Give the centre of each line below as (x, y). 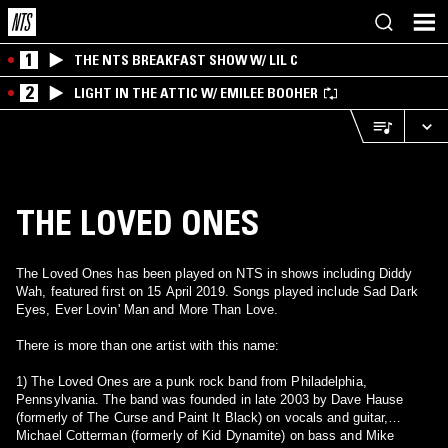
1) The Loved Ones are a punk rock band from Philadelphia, (191, 381)
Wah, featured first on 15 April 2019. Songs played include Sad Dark (217, 291)
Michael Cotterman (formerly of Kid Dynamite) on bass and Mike (205, 435)
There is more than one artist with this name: (148, 345)
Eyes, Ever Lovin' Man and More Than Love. (147, 309)
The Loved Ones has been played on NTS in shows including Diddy (214, 273)
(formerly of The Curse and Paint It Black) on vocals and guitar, (202, 417)
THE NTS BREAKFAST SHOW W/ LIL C (186, 60)
